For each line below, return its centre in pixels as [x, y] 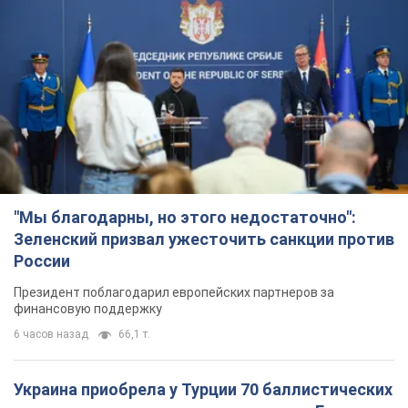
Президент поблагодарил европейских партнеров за [174, 293]
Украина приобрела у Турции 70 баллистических [203, 390]
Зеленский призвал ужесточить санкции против [204, 240]
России [42, 261]
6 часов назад [51, 335]
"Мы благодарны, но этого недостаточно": [185, 218]
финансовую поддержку [88, 309]
